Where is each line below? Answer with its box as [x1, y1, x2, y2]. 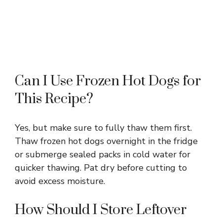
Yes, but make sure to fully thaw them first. [15, 121, 192, 134]
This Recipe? [15, 90, 93, 108]
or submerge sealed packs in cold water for [15, 148, 190, 160]
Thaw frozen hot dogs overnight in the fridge [15, 135, 198, 147]
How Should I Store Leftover [15, 201, 186, 219]
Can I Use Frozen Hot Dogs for [15, 72, 201, 90]
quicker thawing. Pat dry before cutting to [15, 161, 187, 174]
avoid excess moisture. [15, 175, 105, 187]
